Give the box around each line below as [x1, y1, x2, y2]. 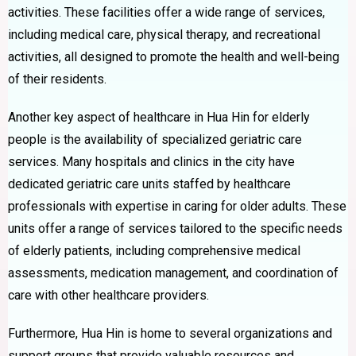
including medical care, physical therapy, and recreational [8, 26, 320, 42]
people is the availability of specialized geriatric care [8, 131, 302, 147]
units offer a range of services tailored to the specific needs [8, 220, 342, 236]
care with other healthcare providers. [8, 287, 209, 303]
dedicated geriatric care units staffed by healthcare [8, 176, 291, 192]
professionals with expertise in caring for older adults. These [8, 198, 346, 214]
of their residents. [8, 71, 106, 87]
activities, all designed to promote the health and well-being [8, 48, 339, 64]
